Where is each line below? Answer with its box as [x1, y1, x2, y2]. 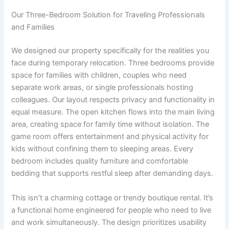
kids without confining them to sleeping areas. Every [11, 144, 194, 154]
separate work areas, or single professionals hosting [11, 83, 194, 93]
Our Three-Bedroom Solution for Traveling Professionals [11, 10, 205, 20]
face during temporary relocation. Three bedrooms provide [11, 58, 215, 68]
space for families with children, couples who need [11, 71, 187, 80]
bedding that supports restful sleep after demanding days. [11, 169, 214, 178]
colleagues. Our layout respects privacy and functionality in [11, 95, 215, 105]
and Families [11, 22, 55, 32]
